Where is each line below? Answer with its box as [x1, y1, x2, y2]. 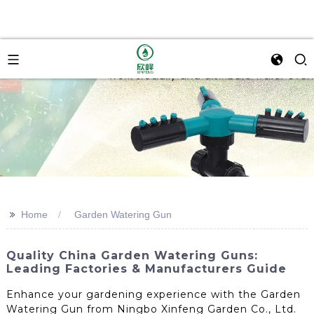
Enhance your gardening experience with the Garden [6, 287, 301, 301]
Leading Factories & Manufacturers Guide [6, 262, 287, 275]
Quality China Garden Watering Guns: [6, 249, 258, 262]
